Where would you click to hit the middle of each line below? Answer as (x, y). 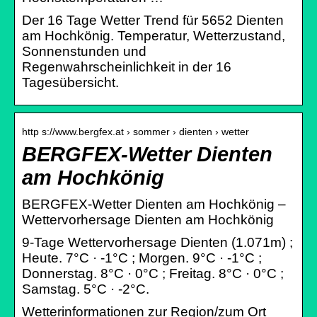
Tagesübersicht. (70, 82)
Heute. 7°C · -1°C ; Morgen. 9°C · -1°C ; (142, 258)
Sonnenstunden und (84, 51)
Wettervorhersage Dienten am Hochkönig (148, 219)
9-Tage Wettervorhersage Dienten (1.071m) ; (157, 242)
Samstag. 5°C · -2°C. (86, 289)
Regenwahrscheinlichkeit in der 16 (127, 67)
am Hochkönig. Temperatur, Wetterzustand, (154, 35)
